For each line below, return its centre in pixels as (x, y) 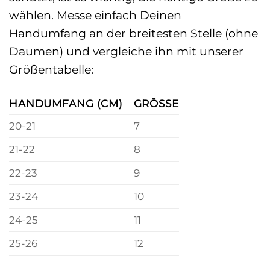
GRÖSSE (152, 103)
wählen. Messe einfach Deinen (95, 15)
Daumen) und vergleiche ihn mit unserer (126, 51)
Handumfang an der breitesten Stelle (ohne (133, 33)
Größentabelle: (51, 69)
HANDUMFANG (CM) (66, 103)
